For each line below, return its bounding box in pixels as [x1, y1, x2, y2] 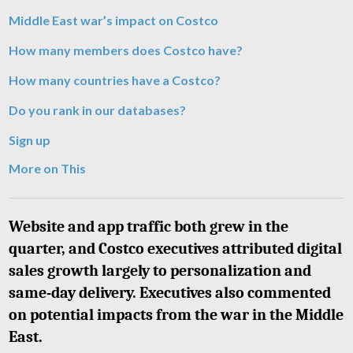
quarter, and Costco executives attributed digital [9, 240, 342, 258]
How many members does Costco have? [9, 43, 243, 58]
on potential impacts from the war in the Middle [9, 306, 344, 324]
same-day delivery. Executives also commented [9, 284, 331, 302]
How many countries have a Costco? [9, 72, 221, 87]
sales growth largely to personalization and [9, 262, 311, 280]
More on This [9, 161, 86, 176]
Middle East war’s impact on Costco [9, 13, 218, 28]
